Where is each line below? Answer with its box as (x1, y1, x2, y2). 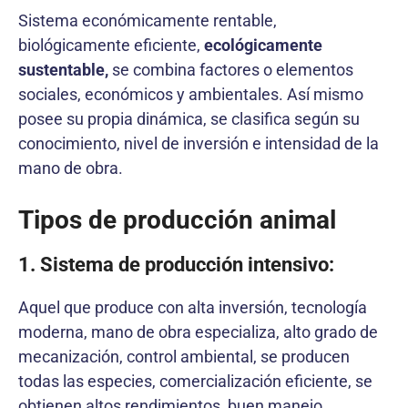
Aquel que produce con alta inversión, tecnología (18, 297, 367, 317)
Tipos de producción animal (18, 204, 336, 235)
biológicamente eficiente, (18, 35, 204, 55)
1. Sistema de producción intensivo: (18, 252, 334, 276)
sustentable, (18, 59, 108, 79)
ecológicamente (204, 35, 322, 55)
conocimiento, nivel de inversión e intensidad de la (18, 133, 379, 153)
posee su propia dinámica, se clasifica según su (18, 108, 360, 128)
